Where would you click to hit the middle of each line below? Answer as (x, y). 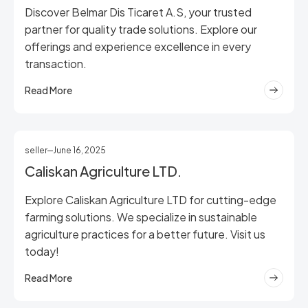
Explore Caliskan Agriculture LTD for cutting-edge (151, 200)
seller (36, 150)
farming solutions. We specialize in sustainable (141, 217)
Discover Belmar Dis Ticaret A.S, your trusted (138, 12)
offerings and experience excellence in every (138, 46)
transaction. (56, 64)
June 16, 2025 (79, 150)
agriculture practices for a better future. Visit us (145, 234)
